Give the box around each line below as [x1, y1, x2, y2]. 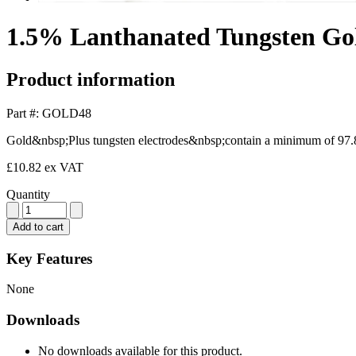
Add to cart [13, 220, 64, 233]
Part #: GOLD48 [6, 106, 91, 120]
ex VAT [44, 160, 83, 174]
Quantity [6, 187, 50, 201]
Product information [6, 68, 175, 90]
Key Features [6, 250, 92, 267]
